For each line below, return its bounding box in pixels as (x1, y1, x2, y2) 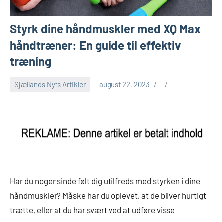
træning (10, 54, 51, 68)
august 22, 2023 (99, 80, 150, 89)
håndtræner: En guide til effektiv (10, 37, 181, 52)
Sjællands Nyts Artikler (14, 80, 86, 89)
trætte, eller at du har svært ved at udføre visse (10, 204, 175, 215)
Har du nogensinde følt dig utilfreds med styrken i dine (10, 175, 200, 186)
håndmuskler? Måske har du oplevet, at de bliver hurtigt (10, 190, 206, 200)
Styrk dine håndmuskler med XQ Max (10, 21, 201, 36)
